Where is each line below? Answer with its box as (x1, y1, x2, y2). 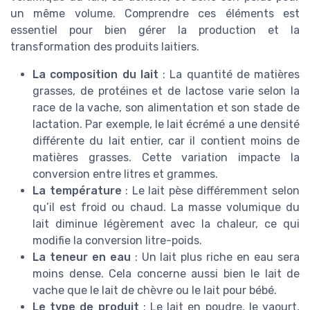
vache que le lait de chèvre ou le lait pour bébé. (33, 284, 277, 298)
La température (33, 184, 122, 198)
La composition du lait (33, 68, 158, 82)
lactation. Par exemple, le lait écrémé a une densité (33, 118, 300, 131)
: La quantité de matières (158, 68, 300, 82)
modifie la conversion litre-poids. (33, 234, 202, 248)
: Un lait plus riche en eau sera (130, 250, 300, 264)
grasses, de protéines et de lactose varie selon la (33, 84, 300, 98)
